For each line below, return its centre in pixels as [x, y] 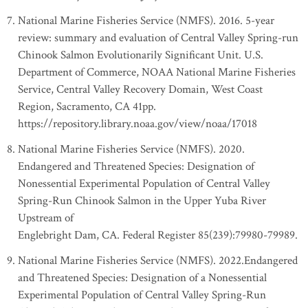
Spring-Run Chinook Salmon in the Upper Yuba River [142, 201]
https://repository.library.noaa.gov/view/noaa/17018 [137, 124]
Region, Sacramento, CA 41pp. [87, 107]
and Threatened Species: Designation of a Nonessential [142, 278]
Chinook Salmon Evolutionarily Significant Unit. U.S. [141, 55]
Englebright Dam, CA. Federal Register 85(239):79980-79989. [158, 235]
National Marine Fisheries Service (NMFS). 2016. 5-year [146, 21]
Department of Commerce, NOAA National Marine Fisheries [157, 72]
